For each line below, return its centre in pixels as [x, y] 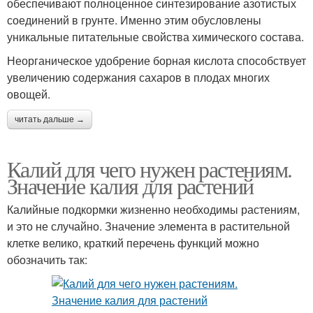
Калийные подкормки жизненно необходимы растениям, [153, 209]
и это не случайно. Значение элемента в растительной [148, 226]
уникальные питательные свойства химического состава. [155, 36]
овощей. [29, 94]
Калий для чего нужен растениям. [150, 168]
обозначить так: [47, 259]
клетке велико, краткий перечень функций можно [133, 242]
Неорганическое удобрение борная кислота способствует [156, 60]
